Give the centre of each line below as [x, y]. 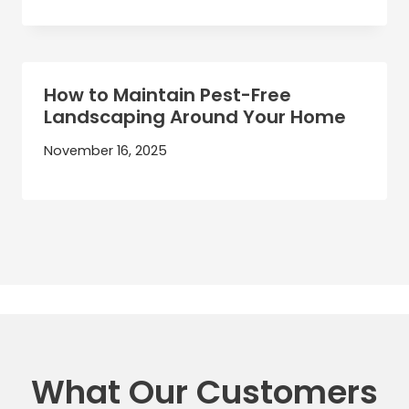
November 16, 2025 [105, 150]
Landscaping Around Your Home [195, 116]
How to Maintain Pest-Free [168, 94]
